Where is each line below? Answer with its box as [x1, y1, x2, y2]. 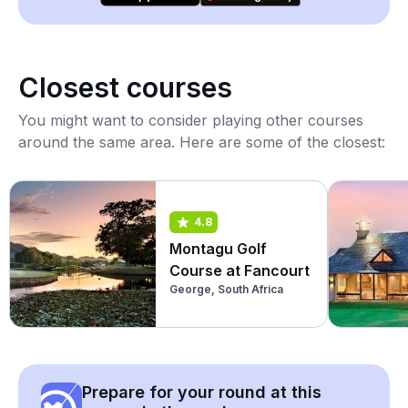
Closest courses [18, 71, 232, 104]
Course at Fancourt [169, 260, 310, 280]
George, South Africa [169, 281, 283, 296]
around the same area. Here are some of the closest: [18, 133, 385, 151]
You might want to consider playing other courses [18, 111, 363, 129]
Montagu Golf [169, 239, 267, 258]
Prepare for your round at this [82, 382, 321, 402]
